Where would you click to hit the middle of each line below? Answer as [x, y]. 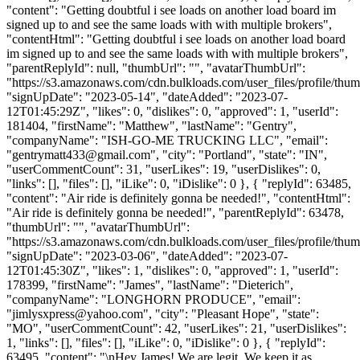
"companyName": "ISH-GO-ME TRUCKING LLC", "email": [167, 140]
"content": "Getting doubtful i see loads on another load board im [171, 10]
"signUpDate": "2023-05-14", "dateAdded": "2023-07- [147, 96]
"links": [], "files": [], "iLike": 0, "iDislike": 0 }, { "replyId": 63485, [179, 183]
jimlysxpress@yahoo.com [78, 313]
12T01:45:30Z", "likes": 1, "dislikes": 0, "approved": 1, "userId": [172, 270]
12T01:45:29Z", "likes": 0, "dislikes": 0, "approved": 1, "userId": [172, 111]
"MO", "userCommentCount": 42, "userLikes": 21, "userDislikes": [176, 328]
